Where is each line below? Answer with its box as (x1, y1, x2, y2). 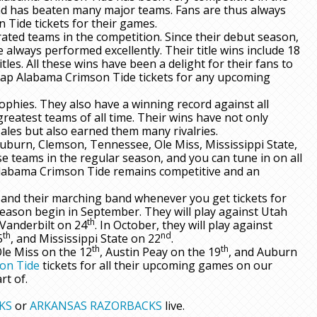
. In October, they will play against (95, 217, 272, 234)
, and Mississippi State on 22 (11, 231, 161, 247)
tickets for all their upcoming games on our (40, 258, 272, 274)
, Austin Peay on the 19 (100, 244, 221, 260)
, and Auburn (229, 244, 297, 260)
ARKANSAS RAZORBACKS (30, 298, 162, 314)
